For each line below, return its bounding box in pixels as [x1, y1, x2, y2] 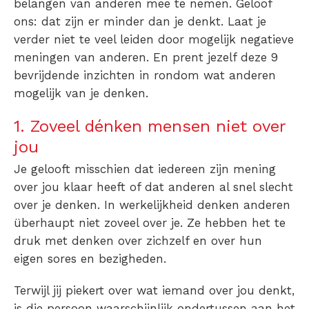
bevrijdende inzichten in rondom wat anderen [14, 68, 276, 83]
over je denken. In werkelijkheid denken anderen [14, 198, 290, 212]
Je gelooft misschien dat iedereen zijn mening [14, 162, 276, 177]
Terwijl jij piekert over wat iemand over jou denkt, [14, 283, 295, 298]
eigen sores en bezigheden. [14, 252, 166, 266]
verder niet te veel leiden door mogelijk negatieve [14, 32, 294, 47]
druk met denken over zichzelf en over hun [14, 234, 262, 248]
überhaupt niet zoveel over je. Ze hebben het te [14, 216, 286, 230]
